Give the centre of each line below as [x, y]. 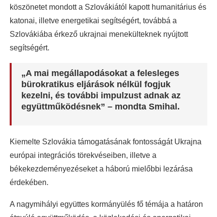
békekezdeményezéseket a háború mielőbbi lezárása [101, 169]
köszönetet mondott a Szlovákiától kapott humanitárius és [108, 7]
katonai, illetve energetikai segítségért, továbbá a [93, 21]
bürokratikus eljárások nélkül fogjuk [96, 85]
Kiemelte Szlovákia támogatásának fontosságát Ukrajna [106, 142]
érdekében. [29, 183]
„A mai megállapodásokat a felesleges [100, 73]
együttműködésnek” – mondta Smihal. [101, 107]
